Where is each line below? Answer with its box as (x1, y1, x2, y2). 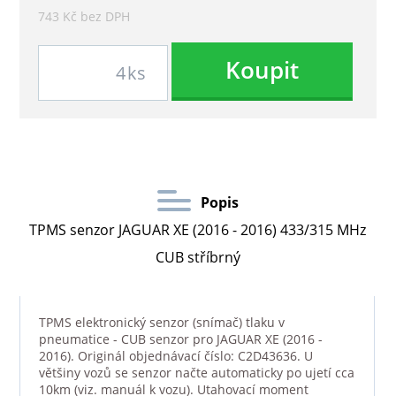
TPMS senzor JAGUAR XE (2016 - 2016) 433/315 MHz (29, 219, 367, 240)
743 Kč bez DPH (37, 8, 130, 26)
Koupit (225, 54, 299, 87)
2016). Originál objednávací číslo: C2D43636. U (38, 347, 313, 365)
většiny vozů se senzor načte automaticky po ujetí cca (38, 364, 354, 382)
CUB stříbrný (155, 247, 240, 267)
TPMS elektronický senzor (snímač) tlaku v (38, 314, 285, 331)
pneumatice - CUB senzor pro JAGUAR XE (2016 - (38, 331, 323, 348)
